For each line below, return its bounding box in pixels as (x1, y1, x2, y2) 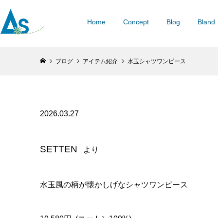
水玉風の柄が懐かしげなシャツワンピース (40, 181, 188, 189)
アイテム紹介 (83, 58, 118, 65)
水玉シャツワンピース (127, 58, 186, 65)
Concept (123, 18, 149, 26)
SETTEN (40, 144, 77, 154)
